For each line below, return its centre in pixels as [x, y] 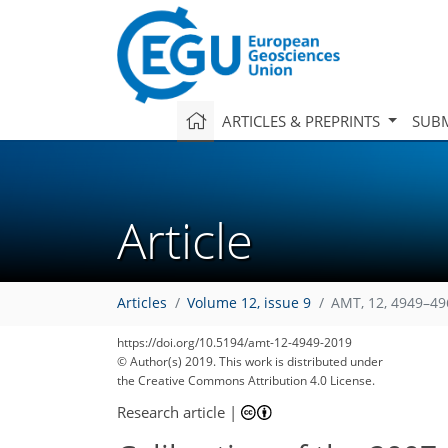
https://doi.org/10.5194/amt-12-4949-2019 [234, 342]
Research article [171, 411]
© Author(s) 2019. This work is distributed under [250, 361]
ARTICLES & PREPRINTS [302, 120]
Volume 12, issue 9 [249, 303]
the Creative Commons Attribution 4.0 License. [246, 380]
